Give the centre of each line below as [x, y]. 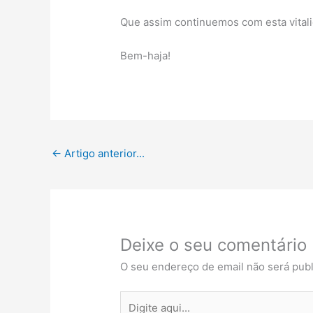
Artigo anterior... [103, 154]
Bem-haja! [146, 56]
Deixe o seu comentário [214, 245]
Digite [134, 298]
